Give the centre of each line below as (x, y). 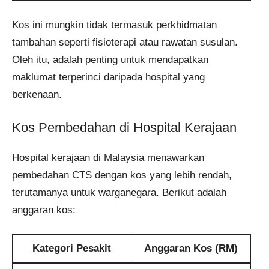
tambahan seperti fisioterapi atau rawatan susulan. (125, 42)
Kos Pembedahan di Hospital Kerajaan (124, 128)
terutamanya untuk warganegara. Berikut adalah (119, 193)
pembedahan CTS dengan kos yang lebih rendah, (122, 175)
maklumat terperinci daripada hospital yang (108, 77)
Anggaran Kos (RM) (191, 248)
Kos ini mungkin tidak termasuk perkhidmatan (114, 25)
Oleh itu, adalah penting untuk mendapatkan (110, 59)
